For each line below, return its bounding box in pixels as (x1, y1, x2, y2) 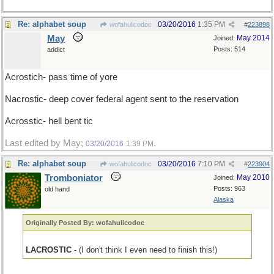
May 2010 (237, 173, 270, 182)
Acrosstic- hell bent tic (5, 116, 93, 126)
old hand (45, 185, 70, 193)
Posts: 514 (213, 45, 245, 53)
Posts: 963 (213, 185, 245, 192)
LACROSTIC (26, 245, 72, 254)
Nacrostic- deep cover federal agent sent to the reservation (5, 94, 239, 104)
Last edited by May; (5, 138, 86, 148)
